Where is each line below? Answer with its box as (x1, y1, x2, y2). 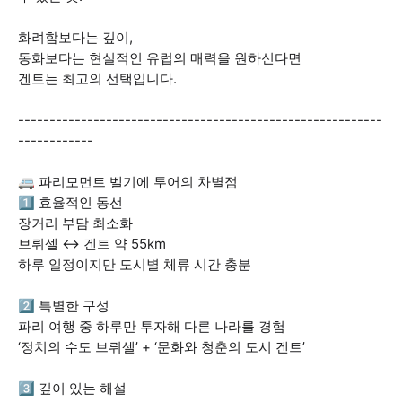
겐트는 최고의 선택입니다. (18, 70, 177, 87)
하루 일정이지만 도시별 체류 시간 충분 (18, 256, 251, 273)
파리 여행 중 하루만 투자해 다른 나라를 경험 (18, 318, 285, 335)
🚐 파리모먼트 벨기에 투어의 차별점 (18, 173, 238, 190)
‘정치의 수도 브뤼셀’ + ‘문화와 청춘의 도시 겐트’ (18, 338, 305, 355)
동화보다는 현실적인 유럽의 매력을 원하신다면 (18, 49, 301, 66)
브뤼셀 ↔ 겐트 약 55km (18, 235, 166, 252)
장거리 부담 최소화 (18, 214, 133, 232)
